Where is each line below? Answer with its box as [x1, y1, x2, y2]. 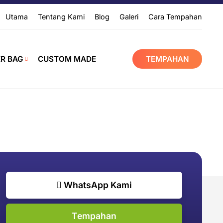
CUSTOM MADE [38, 54, 96, 64]
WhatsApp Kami [62, 180, 132, 190]
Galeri [119, 12, 138, 21]
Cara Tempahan [148, 12, 202, 21]
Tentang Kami [38, 12, 85, 21]
